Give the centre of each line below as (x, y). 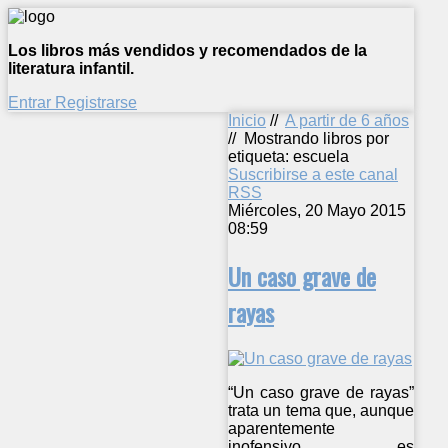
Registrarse (96, 102)
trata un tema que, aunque (321, 410)
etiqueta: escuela (288, 156)
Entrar (31, 102)
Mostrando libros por (316, 138)
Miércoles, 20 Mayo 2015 (317, 210)
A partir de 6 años (347, 120)
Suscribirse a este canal (313, 174)
